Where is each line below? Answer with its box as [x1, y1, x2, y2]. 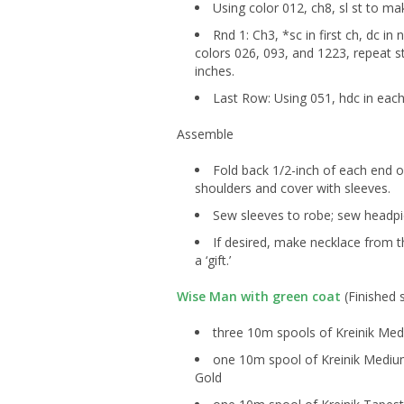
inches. [195, 62, 234, 80]
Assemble [177, 125, 234, 143]
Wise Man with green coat [177, 288, 341, 306]
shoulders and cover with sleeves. [195, 179, 394, 197]
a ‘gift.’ [195, 252, 231, 270]
